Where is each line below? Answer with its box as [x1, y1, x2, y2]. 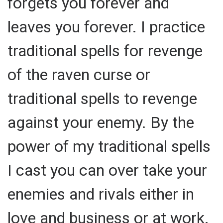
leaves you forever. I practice [7, 17, 205, 36]
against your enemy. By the [7, 112, 194, 132]
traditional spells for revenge [7, 41, 203, 60]
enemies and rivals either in [7, 184, 194, 204]
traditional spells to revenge [7, 89, 197, 108]
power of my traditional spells [7, 136, 211, 156]
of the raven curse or [7, 65, 150, 84]
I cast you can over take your [7, 160, 207, 180]
